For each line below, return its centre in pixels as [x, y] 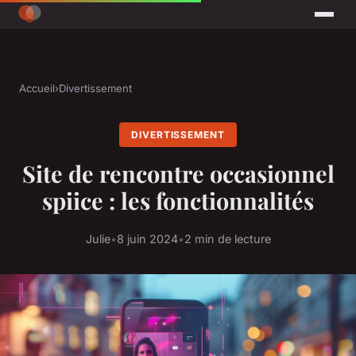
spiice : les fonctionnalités [178, 201]
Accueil [37, 89]
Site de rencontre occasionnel [178, 174]
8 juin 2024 [147, 238]
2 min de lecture [227, 238]
